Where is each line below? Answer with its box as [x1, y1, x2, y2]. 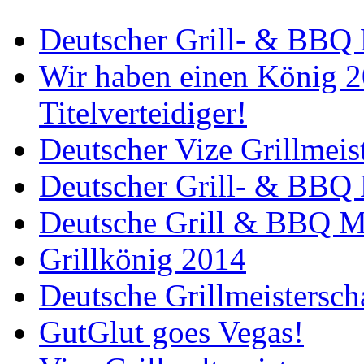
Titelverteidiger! [39, 95, 247, 131]
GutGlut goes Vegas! [39, 314, 304, 350]
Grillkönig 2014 [39, 241, 246, 277]
